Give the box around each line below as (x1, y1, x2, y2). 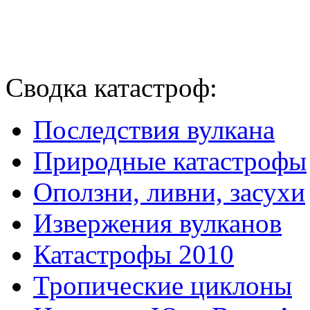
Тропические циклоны (33, 271, 292, 301)
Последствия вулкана (33, 115, 275, 145)
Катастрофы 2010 (33, 239, 234, 270)
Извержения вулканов (33, 208, 282, 239)
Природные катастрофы (33, 146, 307, 176)
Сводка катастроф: (6, 73, 217, 103)
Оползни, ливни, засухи (33, 177, 305, 208)
